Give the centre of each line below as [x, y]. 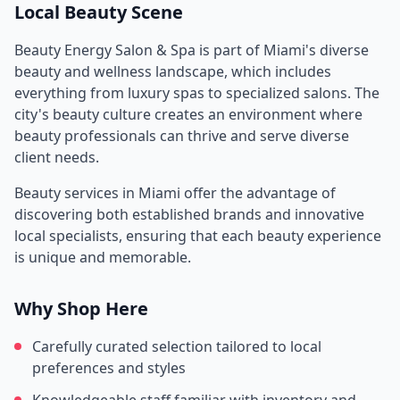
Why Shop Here [81, 308]
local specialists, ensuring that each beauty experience [198, 236]
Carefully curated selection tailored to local [177, 346]
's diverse [337, 50]
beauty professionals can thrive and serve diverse [182, 136]
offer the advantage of [258, 193]
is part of [229, 50]
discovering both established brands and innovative [189, 214]
